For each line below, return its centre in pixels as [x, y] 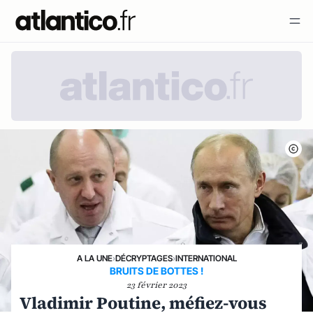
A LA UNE [94, 259]
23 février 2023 [156, 285]
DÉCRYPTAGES [144, 259]
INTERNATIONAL [206, 259]
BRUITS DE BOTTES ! [156, 271]
